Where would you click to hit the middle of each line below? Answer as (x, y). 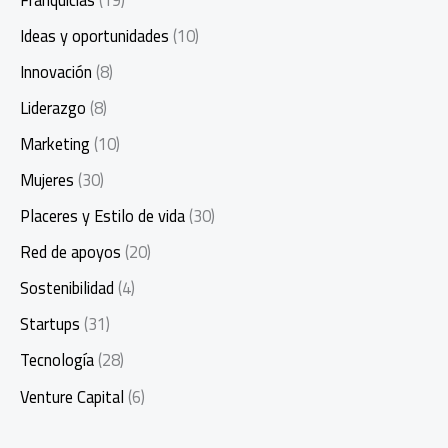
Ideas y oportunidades (94, 35)
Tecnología (57, 360)
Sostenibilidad (67, 288)
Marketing (55, 143)
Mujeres (47, 180)
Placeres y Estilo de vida (102, 216)
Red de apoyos (70, 252)
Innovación (56, 71)
